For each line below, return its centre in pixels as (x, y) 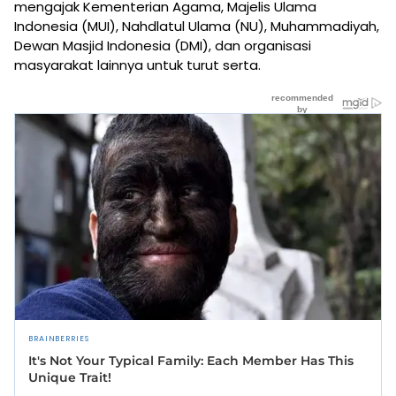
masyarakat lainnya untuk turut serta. (137, 65)
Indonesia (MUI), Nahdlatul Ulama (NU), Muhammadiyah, (197, 27)
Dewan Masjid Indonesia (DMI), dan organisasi (163, 46)
